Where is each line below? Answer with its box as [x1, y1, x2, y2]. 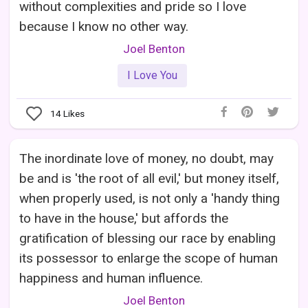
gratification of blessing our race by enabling [19, 230, 276, 246]
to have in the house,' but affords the [19, 210, 229, 226]
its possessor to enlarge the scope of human [19, 250, 278, 266]
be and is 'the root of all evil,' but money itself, [19, 170, 280, 186]
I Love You [127, 69, 177, 82]
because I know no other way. [19, 19, 189, 35]
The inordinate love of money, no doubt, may [19, 150, 274, 166]
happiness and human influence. [19, 269, 203, 286]
